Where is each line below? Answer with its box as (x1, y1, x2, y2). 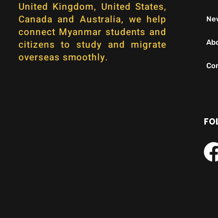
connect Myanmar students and (18, 25, 166, 39)
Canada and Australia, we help (18, 13, 166, 26)
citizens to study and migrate (18, 38, 166, 52)
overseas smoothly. (18, 51, 111, 64)
